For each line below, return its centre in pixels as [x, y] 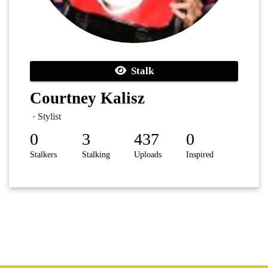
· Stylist [45, 117]
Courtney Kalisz [87, 98]
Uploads [148, 155]
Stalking [96, 155]
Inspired [200, 155]
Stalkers [43, 155]
